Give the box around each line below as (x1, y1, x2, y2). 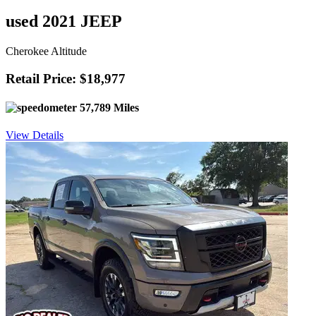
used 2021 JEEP (6, 11, 122, 30)
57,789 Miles (77, 101, 139, 114)
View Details (6, 129, 63, 142)
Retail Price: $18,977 (6, 71, 126, 86)
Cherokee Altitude (6, 44, 87, 57)
